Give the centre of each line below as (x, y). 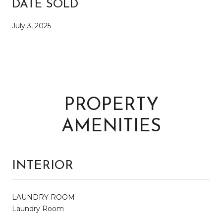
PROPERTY (111, 105)
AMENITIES (111, 127)
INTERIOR (43, 166)
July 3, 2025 (31, 26)
